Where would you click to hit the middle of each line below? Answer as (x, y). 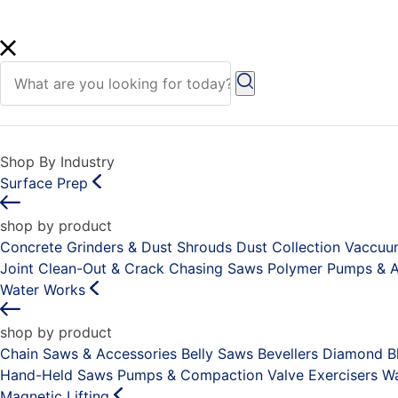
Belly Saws (217, 353)
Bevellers (288, 353)
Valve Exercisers (322, 374)
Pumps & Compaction (190, 374)
